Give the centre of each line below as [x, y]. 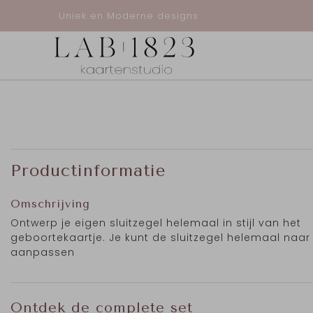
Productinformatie [88, 171]
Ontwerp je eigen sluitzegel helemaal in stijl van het [156, 223]
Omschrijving [50, 204]
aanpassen [43, 253]
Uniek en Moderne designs [129, 15]
